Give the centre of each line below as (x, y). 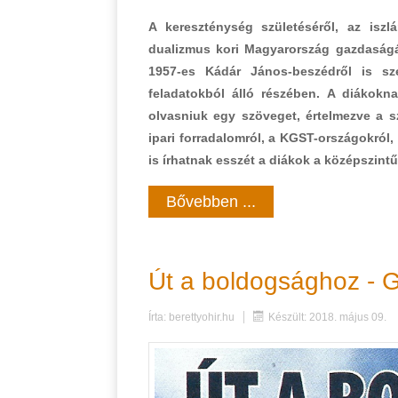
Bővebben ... (211, 202)
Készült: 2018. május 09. (327, 317)
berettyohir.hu (202, 317)
